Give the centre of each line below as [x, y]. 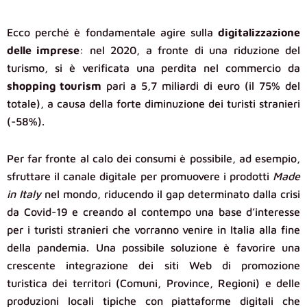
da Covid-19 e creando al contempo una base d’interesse [153, 212]
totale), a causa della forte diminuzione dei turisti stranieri [153, 104]
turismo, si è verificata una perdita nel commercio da [153, 68]
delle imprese [44, 50]
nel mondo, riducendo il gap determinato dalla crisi [171, 194]
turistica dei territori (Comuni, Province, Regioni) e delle [153, 283]
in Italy [24, 194]
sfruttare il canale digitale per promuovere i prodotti [140, 176]
